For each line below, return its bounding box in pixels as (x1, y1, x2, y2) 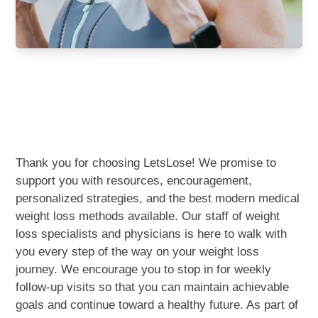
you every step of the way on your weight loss (16, 245, 260, 259)
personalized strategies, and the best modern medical (16, 192, 300, 206)
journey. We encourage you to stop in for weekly (16, 263, 272, 277)
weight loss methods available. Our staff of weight (16, 209, 280, 224)
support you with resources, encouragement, (16, 174, 253, 188)
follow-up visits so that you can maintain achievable (16, 280, 290, 295)
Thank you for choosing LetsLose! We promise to (16, 156, 277, 170)
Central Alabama (16, 113, 168, 137)
